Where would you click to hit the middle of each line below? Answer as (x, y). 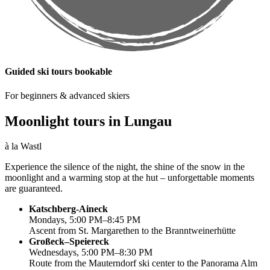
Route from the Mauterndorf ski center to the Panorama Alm (143, 263)
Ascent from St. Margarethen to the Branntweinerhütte (132, 231)
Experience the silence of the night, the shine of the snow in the (125, 167)
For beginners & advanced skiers (67, 95)
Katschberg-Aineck (68, 209)
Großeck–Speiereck (69, 242)
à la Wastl (23, 146)
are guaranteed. (34, 189)
